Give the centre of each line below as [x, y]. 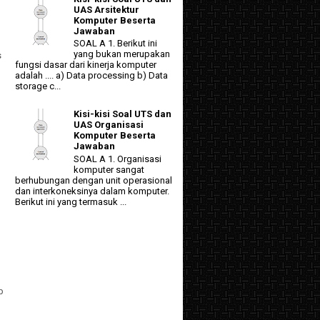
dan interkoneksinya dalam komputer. [92, 191]
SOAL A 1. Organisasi [118, 159]
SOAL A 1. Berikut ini [116, 44]
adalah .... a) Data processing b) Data [91, 76]
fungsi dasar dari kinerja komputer [86, 65]
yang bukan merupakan [122, 54]
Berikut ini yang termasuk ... [71, 201]
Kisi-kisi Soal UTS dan [123, 114]
